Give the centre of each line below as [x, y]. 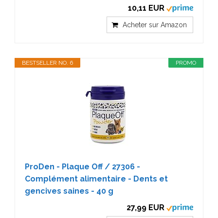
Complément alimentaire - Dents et [96, 179]
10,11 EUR [146, 8]
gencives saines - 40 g [69, 191]
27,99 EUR [145, 207]
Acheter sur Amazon [155, 25]
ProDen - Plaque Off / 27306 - [82, 166]
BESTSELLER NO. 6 [47, 63]
